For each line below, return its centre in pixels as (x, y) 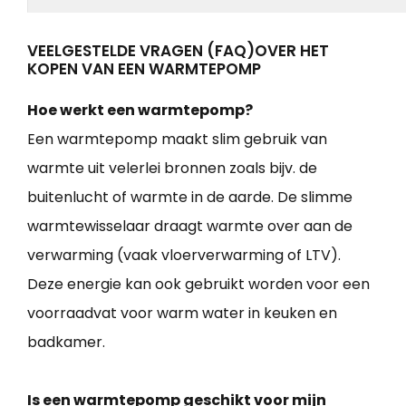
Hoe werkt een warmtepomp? (140, 110)
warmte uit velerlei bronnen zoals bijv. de (172, 168)
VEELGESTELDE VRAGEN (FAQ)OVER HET (178, 50)
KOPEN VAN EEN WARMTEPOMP (144, 68)
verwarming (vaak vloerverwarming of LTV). (184, 255)
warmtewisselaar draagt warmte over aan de (190, 226)
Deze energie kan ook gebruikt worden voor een (198, 284)
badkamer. (66, 342)
